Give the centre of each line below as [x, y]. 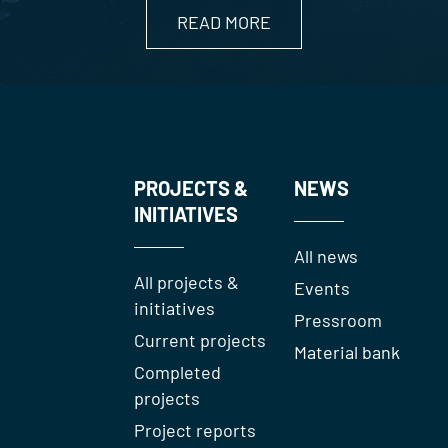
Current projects [200, 339]
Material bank [347, 351]
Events [322, 287]
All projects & [187, 281]
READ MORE [224, 21]
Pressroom [338, 319]
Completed [178, 371]
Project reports [195, 429]
